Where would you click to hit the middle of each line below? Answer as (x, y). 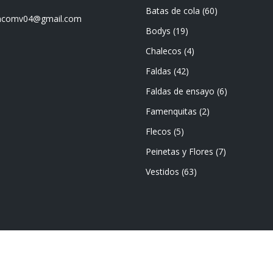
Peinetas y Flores (179, 151)
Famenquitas (171, 111)
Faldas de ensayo (180, 91)
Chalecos (164, 51)
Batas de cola (173, 11)
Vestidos (162, 172)
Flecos (158, 131)
